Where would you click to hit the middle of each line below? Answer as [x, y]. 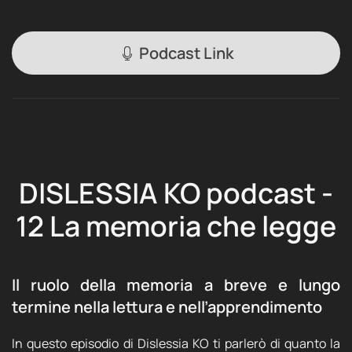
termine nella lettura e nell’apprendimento [167, 307]
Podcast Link [186, 53]
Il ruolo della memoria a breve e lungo [176, 285]
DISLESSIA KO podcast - [176, 193]
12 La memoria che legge [176, 226]
